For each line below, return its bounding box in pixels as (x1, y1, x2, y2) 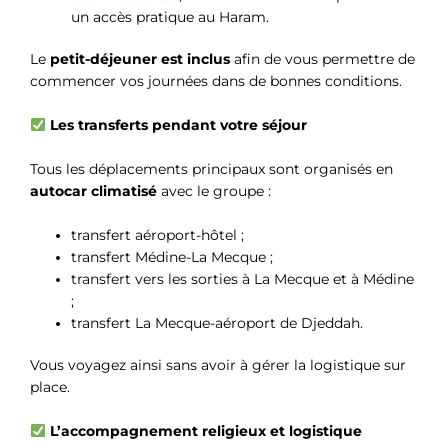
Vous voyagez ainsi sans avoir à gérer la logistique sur (30, 357, 406, 374)
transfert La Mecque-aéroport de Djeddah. (71, 314, 364, 331)
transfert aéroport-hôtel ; (71, 226, 245, 243)
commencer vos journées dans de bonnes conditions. (30, 73, 402, 90)
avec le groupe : (157, 182, 271, 199)
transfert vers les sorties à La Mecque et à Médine (71, 270, 415, 287)
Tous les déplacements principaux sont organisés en (30, 160, 393, 177)
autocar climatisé (30, 182, 157, 199)
